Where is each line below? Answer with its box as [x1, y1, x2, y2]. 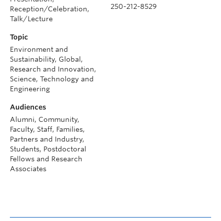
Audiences [10, 103, 46, 111]
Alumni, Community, [10, 115, 79, 123]
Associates [10, 164, 46, 173]
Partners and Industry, [10, 135, 84, 143]
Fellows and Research [10, 154, 82, 163]
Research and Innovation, [10, 65, 96, 73]
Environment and [10, 45, 68, 53]
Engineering [10, 84, 50, 93]
